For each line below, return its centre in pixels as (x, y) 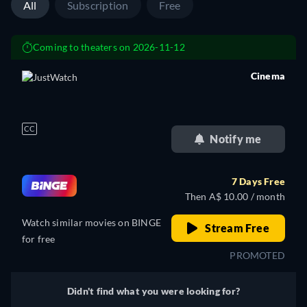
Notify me (236, 139)
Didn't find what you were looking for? (153, 291)
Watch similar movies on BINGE (92, 223)
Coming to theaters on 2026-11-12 (109, 47)
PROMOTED (257, 256)
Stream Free (236, 228)
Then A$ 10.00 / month (235, 197)
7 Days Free (258, 182)
